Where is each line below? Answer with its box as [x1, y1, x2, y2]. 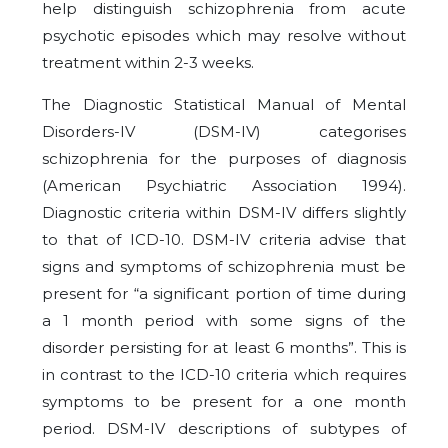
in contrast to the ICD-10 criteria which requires [42, 365, 406, 385]
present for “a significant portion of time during [42, 284, 406, 304]
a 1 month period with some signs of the [42, 311, 406, 331]
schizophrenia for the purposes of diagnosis [42, 149, 406, 169]
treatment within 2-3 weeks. [42, 53, 254, 73]
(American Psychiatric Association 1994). [42, 176, 406, 196]
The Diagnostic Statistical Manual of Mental [42, 95, 406, 115]
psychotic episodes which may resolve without [42, 26, 406, 46]
